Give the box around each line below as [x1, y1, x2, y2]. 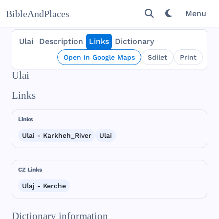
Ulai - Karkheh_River [22, 131, 91, 139]
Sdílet [148, 53, 167, 61]
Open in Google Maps [64, 53, 135, 61]
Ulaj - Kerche [22, 182, 66, 190]
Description [39, 37, 83, 46]
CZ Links [18, 166, 42, 173]
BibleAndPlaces [6, 8, 69, 19]
